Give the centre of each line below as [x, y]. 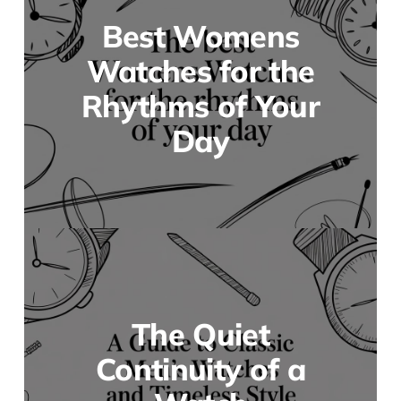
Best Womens [200, 36]
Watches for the [200, 71]
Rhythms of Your [200, 106]
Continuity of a [200, 369]
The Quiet [200, 334]
